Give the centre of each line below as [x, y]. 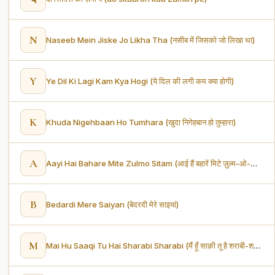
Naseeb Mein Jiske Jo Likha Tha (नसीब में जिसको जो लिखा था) [150, 40]
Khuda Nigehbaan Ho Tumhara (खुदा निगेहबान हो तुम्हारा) [141, 122]
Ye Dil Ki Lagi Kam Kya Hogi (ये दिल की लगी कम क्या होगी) [140, 81]
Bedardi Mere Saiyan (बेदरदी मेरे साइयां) [112, 204]
